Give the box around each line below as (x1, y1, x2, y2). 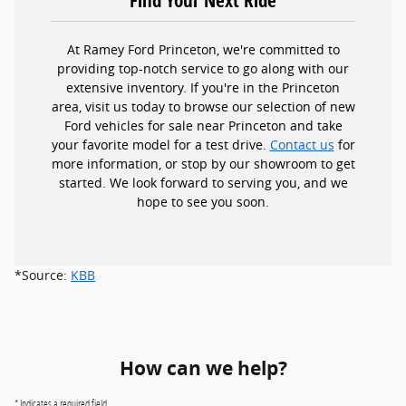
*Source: (14, 266, 71, 284)
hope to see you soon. (137, 192, 269, 210)
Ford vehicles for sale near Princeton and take (63, 116, 343, 134)
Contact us (269, 135, 334, 153)
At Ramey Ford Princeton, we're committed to (66, 40, 340, 58)
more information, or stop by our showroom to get (51, 154, 355, 172)
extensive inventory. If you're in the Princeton (66, 78, 340, 96)
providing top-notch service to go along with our (57, 59, 349, 77)
